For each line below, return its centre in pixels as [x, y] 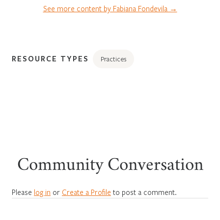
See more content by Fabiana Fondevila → [110, 8]
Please [23, 192]
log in [42, 192]
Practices [113, 59]
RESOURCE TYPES [50, 58]
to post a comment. [144, 192]
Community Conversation [110, 166]
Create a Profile [86, 192]
